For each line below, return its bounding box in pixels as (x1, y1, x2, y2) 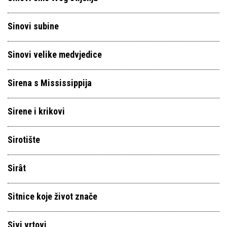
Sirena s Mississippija (8, 78, 92, 88)
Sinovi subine (8, 21, 59, 31)
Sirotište (8, 134, 40, 145)
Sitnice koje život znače (8, 191, 97, 202)
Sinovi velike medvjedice (8, 49, 102, 60)
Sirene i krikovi (8, 106, 65, 117)
